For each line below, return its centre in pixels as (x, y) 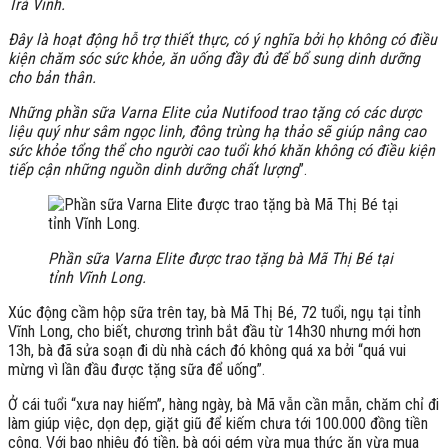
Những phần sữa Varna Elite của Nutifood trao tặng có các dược (214, 112)
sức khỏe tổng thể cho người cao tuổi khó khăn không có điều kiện (221, 150)
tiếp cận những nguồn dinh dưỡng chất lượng (153, 169)
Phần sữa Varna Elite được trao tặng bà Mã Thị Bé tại (220, 258)
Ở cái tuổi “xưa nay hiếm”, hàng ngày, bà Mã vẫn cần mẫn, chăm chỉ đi (223, 404)
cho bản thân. (52, 77)
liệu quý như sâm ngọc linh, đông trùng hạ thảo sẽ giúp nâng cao (217, 131)
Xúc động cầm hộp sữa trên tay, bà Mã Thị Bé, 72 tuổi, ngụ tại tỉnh (214, 312)
